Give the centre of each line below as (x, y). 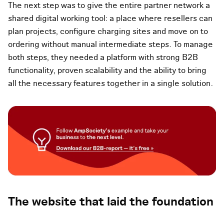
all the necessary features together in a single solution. (110, 84)
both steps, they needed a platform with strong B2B (103, 58)
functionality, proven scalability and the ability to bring (107, 71)
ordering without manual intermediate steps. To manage (110, 45)
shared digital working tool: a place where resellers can (110, 19)
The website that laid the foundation (111, 202)
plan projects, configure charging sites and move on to (108, 32)
